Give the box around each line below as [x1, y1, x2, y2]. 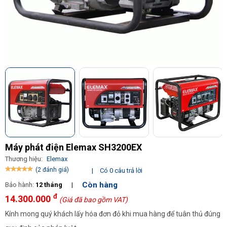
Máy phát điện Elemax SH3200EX [5, 142, 142, 153]
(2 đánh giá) [35, 166, 69, 173]
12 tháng [35, 181, 64, 188]
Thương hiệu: [5, 155, 44, 163]
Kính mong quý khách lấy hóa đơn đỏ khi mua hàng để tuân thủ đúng [5, 210, 220, 218]
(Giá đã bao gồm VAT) [59, 196, 128, 204]
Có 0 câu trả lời [100, 167, 143, 174]
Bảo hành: [5, 181, 35, 188]
